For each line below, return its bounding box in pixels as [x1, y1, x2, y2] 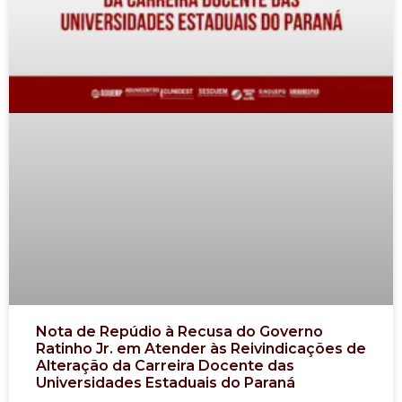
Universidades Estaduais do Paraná [36, 374, 295, 392]
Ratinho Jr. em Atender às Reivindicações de [36, 340, 366, 358]
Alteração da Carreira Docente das [36, 357, 294, 375]
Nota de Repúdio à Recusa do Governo [36, 323, 323, 341]
